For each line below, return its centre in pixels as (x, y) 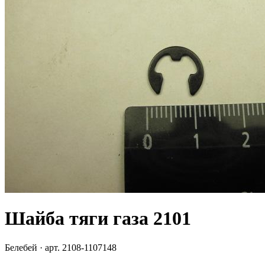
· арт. (50, 247)
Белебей (21, 247)
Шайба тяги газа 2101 (98, 219)
